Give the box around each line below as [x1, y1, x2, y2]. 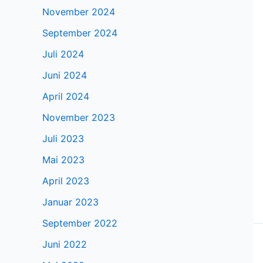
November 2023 [42, 112, 115, 124]
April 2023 [42, 175, 89, 187]
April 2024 [42, 90, 89, 103]
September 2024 [42, 27, 117, 39]
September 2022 [42, 217, 117, 230]
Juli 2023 [42, 133, 84, 145]
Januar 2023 [42, 196, 99, 208]
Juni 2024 [42, 69, 87, 82]
